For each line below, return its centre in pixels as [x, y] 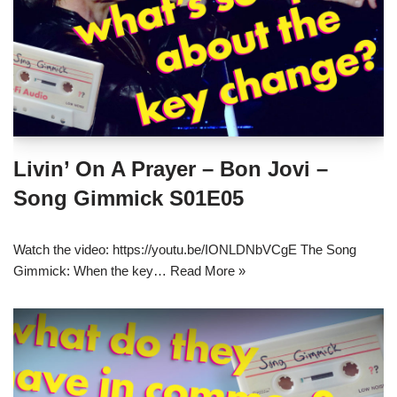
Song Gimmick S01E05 [128, 198]
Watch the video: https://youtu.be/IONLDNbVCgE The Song [185, 249]
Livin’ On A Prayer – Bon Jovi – [171, 168]
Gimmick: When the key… [92, 270]
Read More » [208, 270]
